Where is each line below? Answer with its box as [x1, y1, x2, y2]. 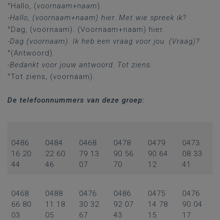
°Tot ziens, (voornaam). [7, 72, 95, 81]
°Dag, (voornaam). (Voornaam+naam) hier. [7, 25, 165, 34]
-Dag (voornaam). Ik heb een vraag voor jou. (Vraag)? [7, 37, 200, 46]
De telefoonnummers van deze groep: [7, 96, 145, 105]
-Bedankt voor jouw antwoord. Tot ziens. [7, 60, 152, 69]
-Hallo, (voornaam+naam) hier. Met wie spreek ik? [7, 13, 187, 22]
